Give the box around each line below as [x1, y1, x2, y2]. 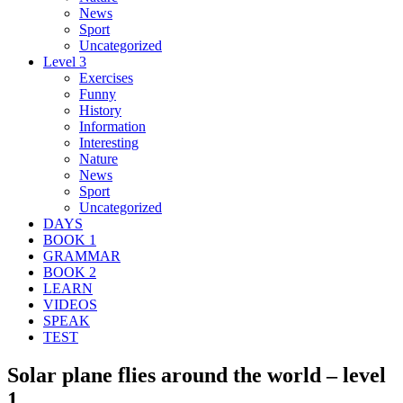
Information [79, 118, 146, 134]
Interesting [79, 134, 139, 150]
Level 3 [43, 53, 86, 69]
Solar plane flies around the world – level [7, 363, 386, 387]
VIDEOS [43, 296, 97, 312]
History [79, 102, 121, 118]
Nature [79, 150, 118, 166]
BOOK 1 [43, 231, 96, 247]
